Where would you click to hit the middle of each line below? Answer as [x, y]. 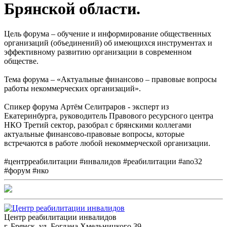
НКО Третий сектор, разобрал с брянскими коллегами [98, 125]
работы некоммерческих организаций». [72, 88]
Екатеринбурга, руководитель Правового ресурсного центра [109, 116]
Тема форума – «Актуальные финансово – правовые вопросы [110, 79]
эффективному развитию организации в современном [98, 52]
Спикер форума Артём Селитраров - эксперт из [86, 106]
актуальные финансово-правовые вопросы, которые [94, 134]
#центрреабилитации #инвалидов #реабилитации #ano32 [103, 161]
